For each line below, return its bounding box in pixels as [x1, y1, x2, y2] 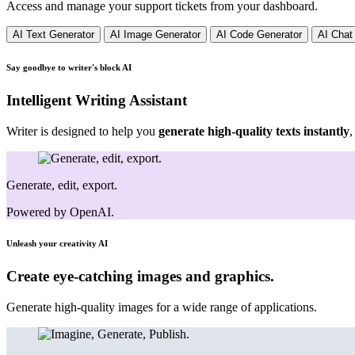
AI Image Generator [110, 28, 200, 40]
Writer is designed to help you [6, 124, 158, 138]
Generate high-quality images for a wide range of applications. [6, 300, 317, 315]
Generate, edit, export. [6, 177, 117, 192]
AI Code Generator [216, 28, 302, 40]
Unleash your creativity [6, 239, 98, 249]
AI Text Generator [13, 28, 94, 40]
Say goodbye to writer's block [6, 62, 122, 72]
